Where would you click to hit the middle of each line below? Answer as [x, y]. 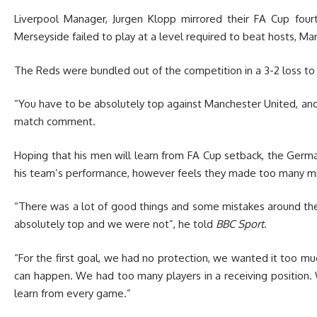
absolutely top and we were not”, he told [115, 224]
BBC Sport [240, 224]
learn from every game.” [73, 293]
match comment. [55, 121]
